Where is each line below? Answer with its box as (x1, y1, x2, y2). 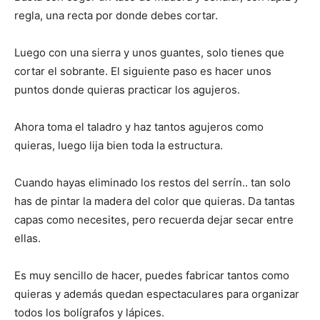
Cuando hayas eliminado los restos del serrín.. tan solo (14, 175, 291, 189)
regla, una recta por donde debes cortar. (14, 8, 218, 22)
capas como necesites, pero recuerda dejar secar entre (14, 212, 294, 226)
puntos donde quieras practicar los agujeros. (14, 82, 240, 96)
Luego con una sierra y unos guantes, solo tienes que (14, 45, 284, 59)
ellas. (14, 231, 41, 245)
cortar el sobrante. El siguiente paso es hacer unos (14, 64, 271, 78)
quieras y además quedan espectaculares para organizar (14, 286, 299, 301)
